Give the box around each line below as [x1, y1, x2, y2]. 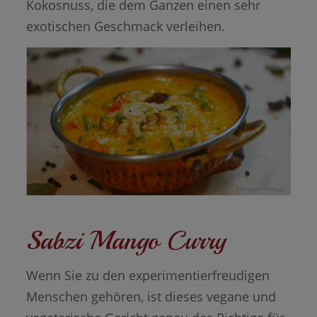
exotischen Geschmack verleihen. [25, 17, 225, 35]
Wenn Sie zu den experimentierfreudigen [25, 266, 270, 284]
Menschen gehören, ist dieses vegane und [25, 287, 276, 305]
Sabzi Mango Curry [25, 224, 226, 257]
